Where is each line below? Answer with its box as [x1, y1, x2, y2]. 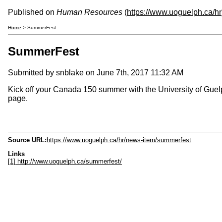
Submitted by [8, 68, 56, 77]
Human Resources [56, 8, 122, 16]
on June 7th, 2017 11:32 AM [84, 68, 183, 77]
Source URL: [8, 136, 47, 144]
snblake [56, 68, 84, 77]
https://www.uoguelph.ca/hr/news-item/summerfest [47, 136, 191, 144]
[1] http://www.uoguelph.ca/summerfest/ [8, 157, 122, 165]
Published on [8, 8, 56, 16]
